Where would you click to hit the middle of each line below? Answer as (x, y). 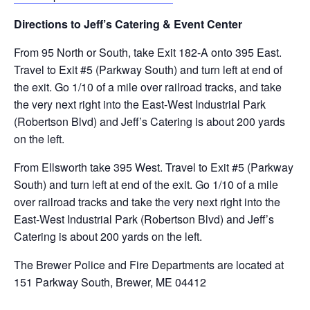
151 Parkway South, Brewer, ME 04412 (110, 282)
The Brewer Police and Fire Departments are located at (149, 264)
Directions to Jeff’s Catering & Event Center (128, 24)
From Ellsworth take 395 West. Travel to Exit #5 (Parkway (154, 167)
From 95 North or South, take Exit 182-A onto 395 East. (148, 52)
